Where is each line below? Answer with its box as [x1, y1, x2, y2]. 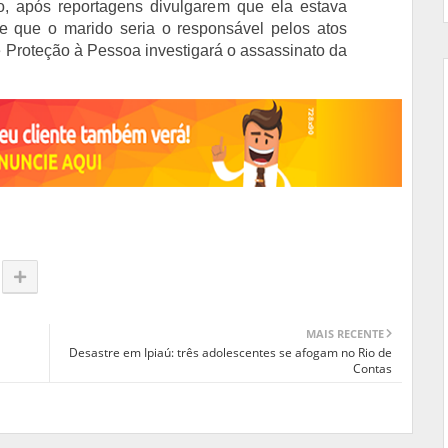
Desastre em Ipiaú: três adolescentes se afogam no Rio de [69, 343, 392, 361]
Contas [353, 359, 392, 377]
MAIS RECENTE [306, 325, 384, 341]
